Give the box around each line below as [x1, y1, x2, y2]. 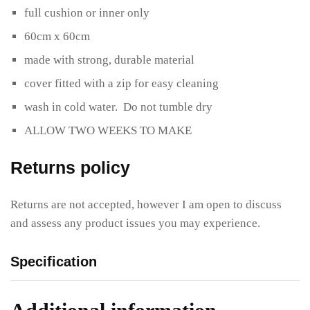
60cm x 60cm [24, 29, 90, 43]
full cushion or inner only [24, 6, 149, 19]
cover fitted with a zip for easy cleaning [24, 76, 219, 90]
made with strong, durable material [24, 53, 194, 66]
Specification [10, 253, 97, 269]
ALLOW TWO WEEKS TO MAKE [24, 123, 192, 137]
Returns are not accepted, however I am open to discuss [10, 197, 282, 211]
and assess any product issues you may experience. [10, 216, 260, 230]
